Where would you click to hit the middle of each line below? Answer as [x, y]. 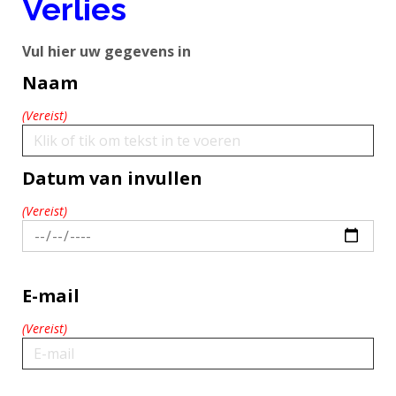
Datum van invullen [112, 178]
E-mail [51, 295]
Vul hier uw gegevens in [107, 51]
